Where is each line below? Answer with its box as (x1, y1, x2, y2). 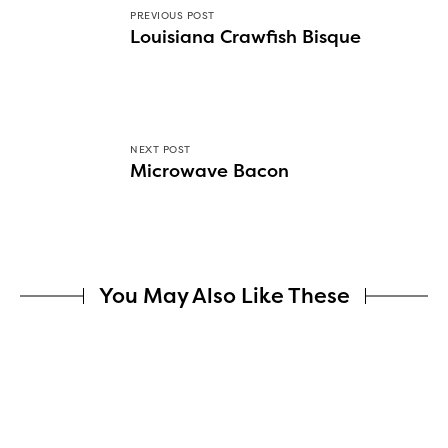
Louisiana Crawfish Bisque (130, 25, 361, 48)
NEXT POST (130, 143, 191, 156)
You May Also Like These (98, 283, 350, 308)
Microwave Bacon (130, 159, 289, 182)
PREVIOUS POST (130, 9, 215, 22)
